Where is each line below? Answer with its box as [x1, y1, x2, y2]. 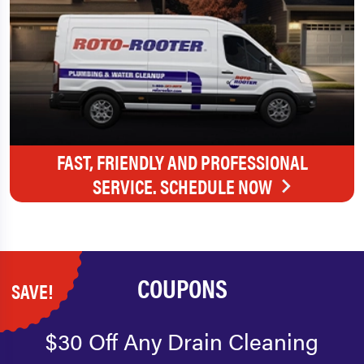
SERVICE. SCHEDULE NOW [92, 172, 272, 201]
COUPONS [136, 269, 227, 306]
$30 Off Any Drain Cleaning [45, 324, 318, 357]
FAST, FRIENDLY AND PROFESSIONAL [56, 148, 308, 176]
